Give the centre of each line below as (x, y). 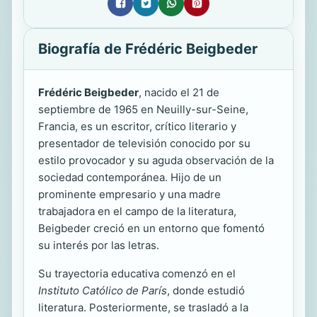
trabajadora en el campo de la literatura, (137, 211)
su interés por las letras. (99, 245)
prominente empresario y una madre (129, 194)
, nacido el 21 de (179, 92)
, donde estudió (206, 290)
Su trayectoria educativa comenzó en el (137, 273)
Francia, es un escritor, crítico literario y (137, 126)
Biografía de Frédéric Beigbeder (148, 48)
